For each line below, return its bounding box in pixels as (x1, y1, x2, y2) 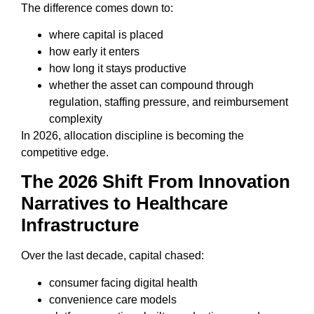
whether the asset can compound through (49, 78, 254, 91)
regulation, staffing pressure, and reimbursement (49, 95, 288, 108)
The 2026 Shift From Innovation (21, 171, 290, 193)
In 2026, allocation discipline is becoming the (21, 129, 244, 142)
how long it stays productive (49, 62, 186, 74)
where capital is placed (49, 28, 163, 41)
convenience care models (49, 293, 177, 306)
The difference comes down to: (21, 1, 173, 14)
